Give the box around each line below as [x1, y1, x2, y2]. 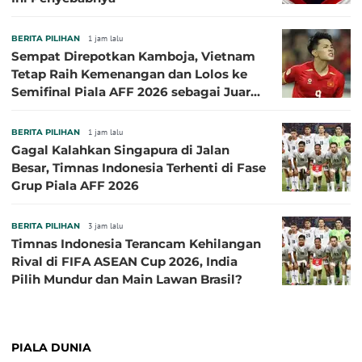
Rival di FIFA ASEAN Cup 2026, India [11, 253, 238, 269]
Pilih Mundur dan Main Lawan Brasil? [11, 271, 242, 287]
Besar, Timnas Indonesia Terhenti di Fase [11, 159, 266, 175]
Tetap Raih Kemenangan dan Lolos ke [11, 65, 247, 82]
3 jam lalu [88, 220, 123, 231]
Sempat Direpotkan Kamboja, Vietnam [11, 48, 255, 64]
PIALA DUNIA [11, 339, 91, 355]
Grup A [11, 101, 54, 117]
